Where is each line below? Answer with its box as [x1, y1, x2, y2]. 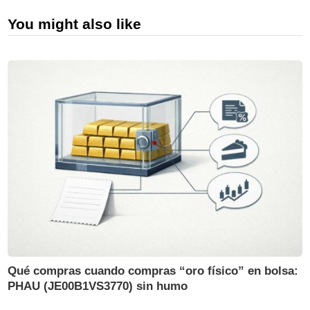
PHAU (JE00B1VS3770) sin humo [8, 279, 188, 293]
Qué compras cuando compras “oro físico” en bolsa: [8, 264, 299, 277]
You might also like [8, 16, 142, 33]
